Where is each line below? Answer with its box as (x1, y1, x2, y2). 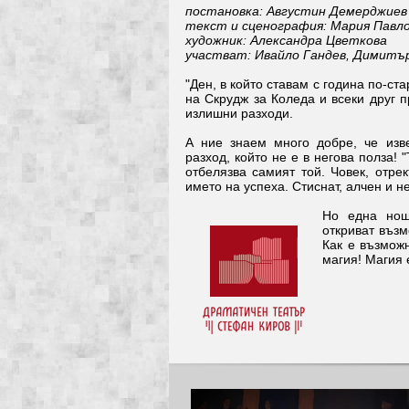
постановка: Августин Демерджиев (185, 4, 407, 19)
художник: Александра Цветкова (185, 33, 387, 48)
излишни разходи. (185, 106, 293, 121)
